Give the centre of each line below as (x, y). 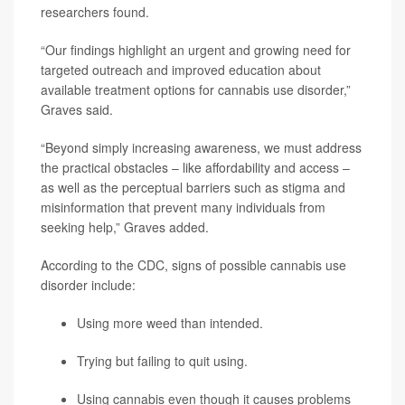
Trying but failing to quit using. (162, 361)
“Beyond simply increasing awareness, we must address (201, 148)
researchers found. (95, 12)
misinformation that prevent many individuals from (183, 207)
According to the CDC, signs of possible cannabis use (193, 265)
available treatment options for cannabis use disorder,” (196, 90)
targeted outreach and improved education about (181, 70)
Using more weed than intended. (170, 323)
